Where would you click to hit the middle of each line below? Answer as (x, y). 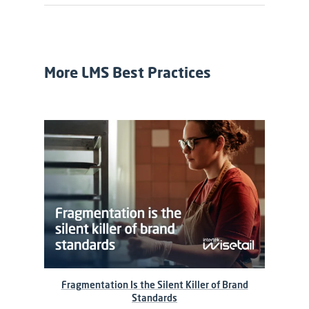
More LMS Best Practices (128, 73)
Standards (154, 298)
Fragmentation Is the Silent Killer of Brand (154, 285)
